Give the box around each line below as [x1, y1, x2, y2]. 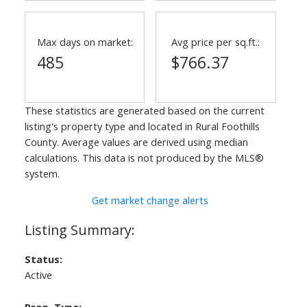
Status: [24, 252, 62, 267]
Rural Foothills [195, 119, 260, 134]
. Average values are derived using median [56, 135, 248, 149]
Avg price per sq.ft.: [171, 35, 260, 49]
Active [24, 268, 52, 282]
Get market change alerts [92, 193, 209, 208]
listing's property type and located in [24, 119, 195, 134]
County [24, 135, 57, 149]
